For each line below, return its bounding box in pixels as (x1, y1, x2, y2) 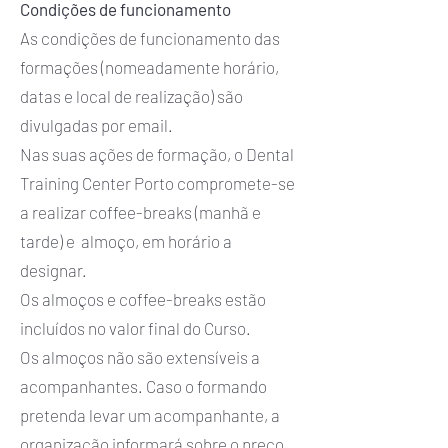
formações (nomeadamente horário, (20, 57, 279, 77)
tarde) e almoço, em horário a (20, 231, 232, 251)
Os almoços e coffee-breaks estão (20, 289, 266, 309)
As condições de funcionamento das (20, 28, 280, 48)
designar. (20, 260, 90, 280)
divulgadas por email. (20, 115, 176, 135)
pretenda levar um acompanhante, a (20, 405, 280, 425)
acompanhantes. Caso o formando (20, 376, 267, 396)
